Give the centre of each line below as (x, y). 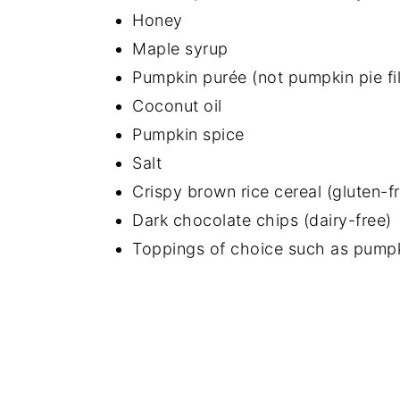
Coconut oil (177, 106)
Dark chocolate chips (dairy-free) (262, 221)
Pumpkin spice (188, 135)
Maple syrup (180, 49)
